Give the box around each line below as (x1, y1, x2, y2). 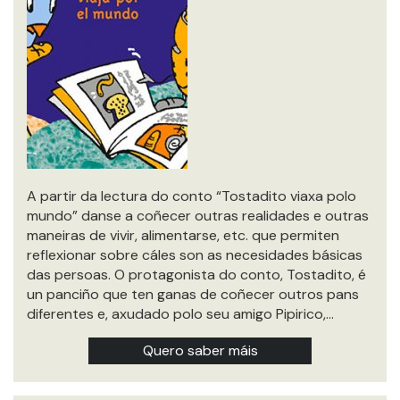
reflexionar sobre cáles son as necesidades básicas (27, 246, 362, 264)
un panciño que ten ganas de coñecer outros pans (27, 285, 359, 304)
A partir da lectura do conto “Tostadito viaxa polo (27, 187, 356, 205)
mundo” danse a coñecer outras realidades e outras (27, 206, 369, 225)
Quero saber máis (142, 341, 258, 360)
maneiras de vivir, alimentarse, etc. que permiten (27, 226, 339, 245)
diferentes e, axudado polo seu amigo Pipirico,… (27, 304, 334, 323)
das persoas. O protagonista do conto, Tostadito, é (27, 265, 366, 284)
